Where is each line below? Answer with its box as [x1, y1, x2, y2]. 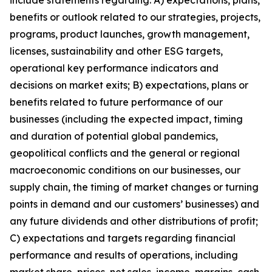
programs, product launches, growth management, [10, 28, 250, 40]
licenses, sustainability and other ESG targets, [10, 45, 223, 57]
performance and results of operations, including [10, 249, 238, 261]
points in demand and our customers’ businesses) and [10, 198, 259, 210]
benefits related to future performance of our [10, 96, 223, 108]
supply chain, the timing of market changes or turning [10, 181, 259, 193]
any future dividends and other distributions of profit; [10, 215, 258, 227]
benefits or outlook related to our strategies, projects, [10, 11, 260, 23]
